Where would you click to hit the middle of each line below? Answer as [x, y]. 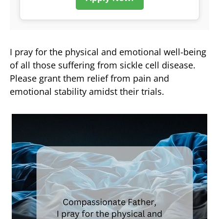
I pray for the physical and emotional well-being [108, 52]
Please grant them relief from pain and [89, 78]
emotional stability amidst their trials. [87, 91]
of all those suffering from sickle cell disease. [103, 65]
